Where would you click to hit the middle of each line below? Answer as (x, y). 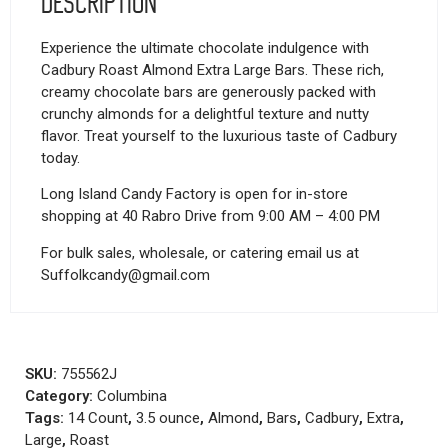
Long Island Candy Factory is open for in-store (194, 194)
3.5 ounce (168, 418)
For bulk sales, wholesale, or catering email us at (200, 252)
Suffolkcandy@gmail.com (125, 274)
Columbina (132, 396)
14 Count (98, 418)
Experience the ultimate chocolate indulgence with (205, 48)
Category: (61, 396)
